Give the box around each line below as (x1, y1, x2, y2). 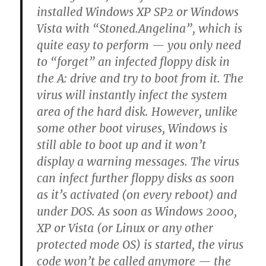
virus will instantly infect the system (37, 87, 228, 102)
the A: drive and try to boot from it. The (37, 71, 244, 85)
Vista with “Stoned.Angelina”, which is (37, 21, 243, 36)
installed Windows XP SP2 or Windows (37, 4, 239, 19)
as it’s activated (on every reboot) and (37, 187, 237, 202)
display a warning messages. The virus (37, 154, 240, 169)
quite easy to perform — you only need (37, 37, 242, 52)
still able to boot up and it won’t (37, 137, 207, 152)
